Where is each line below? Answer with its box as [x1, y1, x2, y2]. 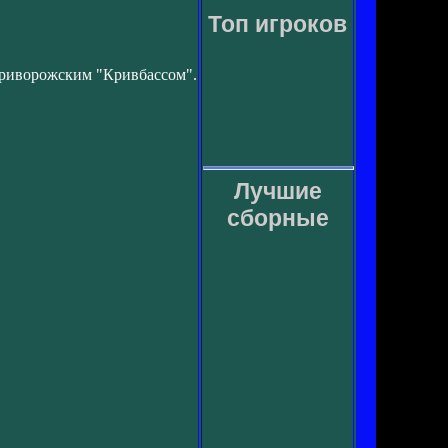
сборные [226, 205, 329, 231]
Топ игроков [208, 11, 347, 37]
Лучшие [233, 178, 322, 204]
